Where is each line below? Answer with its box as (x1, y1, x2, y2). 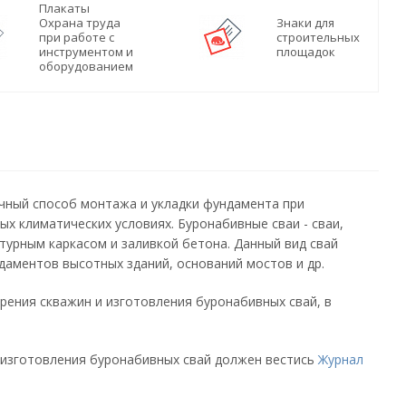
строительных (276, 29, 360, 45)
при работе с (39, 29, 114, 45)
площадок (276, 43, 335, 60)
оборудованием (39, 58, 133, 74)
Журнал (318, 351, 363, 368)
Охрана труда (39, 14, 121, 31)
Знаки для (276, 14, 334, 31)
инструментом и (39, 43, 133, 60)
